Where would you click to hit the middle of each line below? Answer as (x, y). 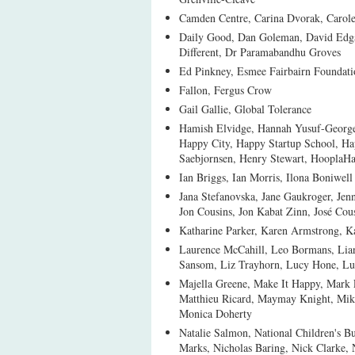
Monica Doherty (216, 313)
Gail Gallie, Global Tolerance (245, 109)
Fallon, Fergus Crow (225, 90)
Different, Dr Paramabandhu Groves (260, 52)
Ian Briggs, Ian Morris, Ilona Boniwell (266, 177)
